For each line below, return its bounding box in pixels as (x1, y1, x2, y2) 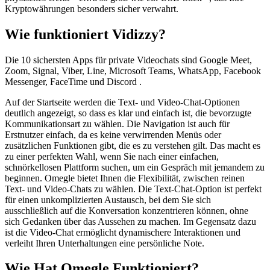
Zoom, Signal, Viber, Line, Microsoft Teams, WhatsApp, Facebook (5, 65, 261, 76)
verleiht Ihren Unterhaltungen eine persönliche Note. (5, 237, 204, 248)
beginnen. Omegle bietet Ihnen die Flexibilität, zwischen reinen (5, 172, 245, 183)
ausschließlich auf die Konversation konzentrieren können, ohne (5, 205, 248, 216)
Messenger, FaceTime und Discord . (5, 76, 142, 87)
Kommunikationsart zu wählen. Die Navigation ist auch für (5, 118, 230, 129)
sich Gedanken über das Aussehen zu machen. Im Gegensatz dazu (5, 216, 256, 227)
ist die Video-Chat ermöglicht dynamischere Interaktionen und (5, 227, 240, 237)
